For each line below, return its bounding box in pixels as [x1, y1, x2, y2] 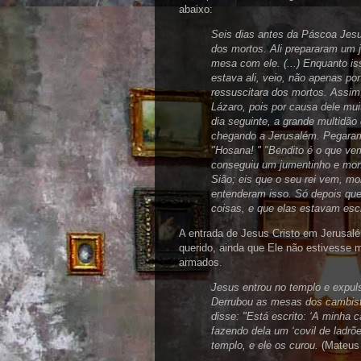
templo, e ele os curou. [211, 339, 318, 351]
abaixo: [179, 3, 213, 15]
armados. [179, 256, 226, 268]
